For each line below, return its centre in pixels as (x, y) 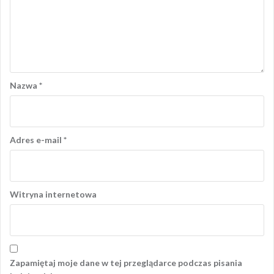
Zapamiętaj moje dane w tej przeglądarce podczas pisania (126, 263)
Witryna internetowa (53, 194)
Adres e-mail (37, 140)
